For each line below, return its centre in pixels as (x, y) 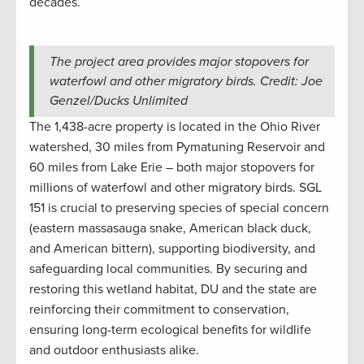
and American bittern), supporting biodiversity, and (172, 248)
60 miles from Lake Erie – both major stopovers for (172, 167)
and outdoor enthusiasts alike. (114, 350)
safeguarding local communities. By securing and (168, 269)
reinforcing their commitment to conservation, (159, 309)
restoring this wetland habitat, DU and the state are (173, 289)
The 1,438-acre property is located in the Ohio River (175, 126)
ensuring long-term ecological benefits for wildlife (170, 329)
